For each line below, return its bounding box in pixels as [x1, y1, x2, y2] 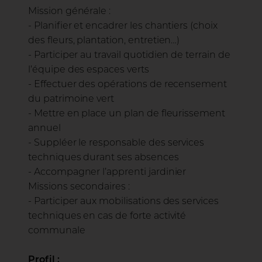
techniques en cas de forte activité [28, 212, 187, 221]
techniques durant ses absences [28, 153, 179, 163]
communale [28, 226, 85, 236]
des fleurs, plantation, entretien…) [28, 36, 180, 46]
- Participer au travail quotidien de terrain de [28, 51, 230, 60]
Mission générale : [28, 7, 111, 16]
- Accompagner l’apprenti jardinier [28, 168, 187, 177]
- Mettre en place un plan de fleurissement [28, 109, 225, 119]
